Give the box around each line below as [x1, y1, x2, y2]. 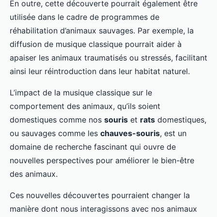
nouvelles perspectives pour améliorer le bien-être [10, 155, 194, 166]
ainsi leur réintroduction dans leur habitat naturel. [10, 66, 190, 77]
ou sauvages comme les [10, 128, 100, 139]
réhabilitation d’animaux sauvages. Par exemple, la [10, 26, 194, 36]
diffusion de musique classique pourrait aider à [10, 39, 182, 49]
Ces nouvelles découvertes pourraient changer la [10, 190, 190, 201]
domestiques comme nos [10, 115, 104, 125]
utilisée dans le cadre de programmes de [10, 12, 159, 22]
